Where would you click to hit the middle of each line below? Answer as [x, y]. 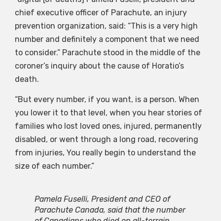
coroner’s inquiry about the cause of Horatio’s [99, 66]
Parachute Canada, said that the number [110, 210]
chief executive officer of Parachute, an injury [101, 12]
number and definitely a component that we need [107, 39]
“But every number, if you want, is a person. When [107, 100]
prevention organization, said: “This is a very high [106, 26]
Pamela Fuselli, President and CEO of [102, 199]
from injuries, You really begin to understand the [105, 153]
